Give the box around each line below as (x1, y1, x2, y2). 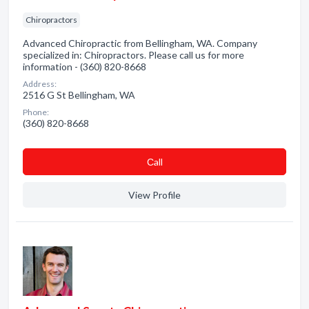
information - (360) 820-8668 (23, 61, 146, 72)
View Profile (128, 189, 181, 201)
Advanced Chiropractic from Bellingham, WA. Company (23, 37, 257, 49)
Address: (23, 79, 57, 89)
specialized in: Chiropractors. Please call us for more (23, 49, 244, 61)
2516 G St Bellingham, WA (23, 89, 135, 101)
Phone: (23, 107, 49, 117)
